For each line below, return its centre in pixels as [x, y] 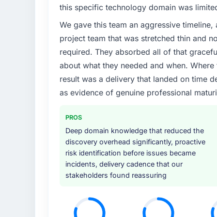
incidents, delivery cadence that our [124, 164]
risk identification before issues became [130, 153]
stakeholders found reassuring [116, 175]
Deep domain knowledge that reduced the [134, 131]
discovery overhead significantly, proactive [135, 142]
